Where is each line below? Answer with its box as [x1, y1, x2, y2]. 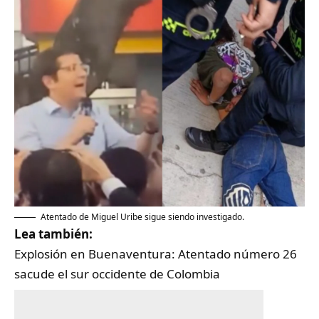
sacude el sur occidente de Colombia [14, 265, 220, 282]
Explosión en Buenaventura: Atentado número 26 [14, 245, 297, 262]
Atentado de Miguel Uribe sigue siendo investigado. [41, 210, 244, 223]
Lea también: [14, 225, 93, 242]
